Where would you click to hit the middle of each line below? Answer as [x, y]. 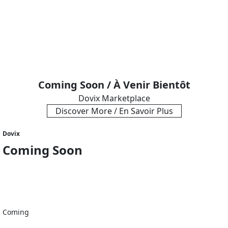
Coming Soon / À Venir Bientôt [114, 85]
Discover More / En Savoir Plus [114, 111]
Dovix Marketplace [114, 98]
